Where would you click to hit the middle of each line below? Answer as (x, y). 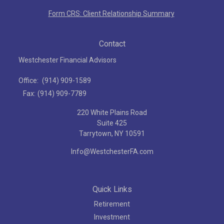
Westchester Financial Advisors (67, 60)
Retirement (112, 204)
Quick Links (112, 189)
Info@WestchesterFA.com (112, 151)
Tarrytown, (96, 133)
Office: (29, 80)
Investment (112, 217)
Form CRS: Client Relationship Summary (111, 13)
